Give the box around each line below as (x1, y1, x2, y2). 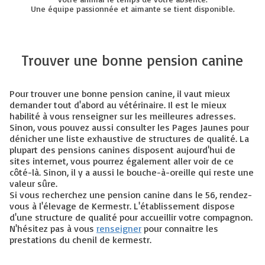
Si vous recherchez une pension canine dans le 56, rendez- (9, 189, 252, 201)
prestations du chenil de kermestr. (9, 234, 151, 245)
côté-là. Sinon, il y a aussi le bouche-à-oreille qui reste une (9, 166, 254, 178)
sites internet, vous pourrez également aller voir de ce (9, 155, 234, 167)
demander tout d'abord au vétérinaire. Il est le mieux (9, 99, 227, 111)
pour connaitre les (141, 222, 218, 234)
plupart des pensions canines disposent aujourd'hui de (9, 144, 235, 156)
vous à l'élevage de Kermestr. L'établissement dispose (9, 200, 235, 212)
